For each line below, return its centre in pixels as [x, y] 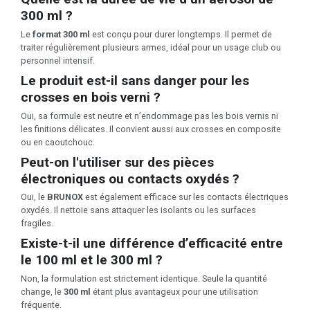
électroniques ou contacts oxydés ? [130, 179]
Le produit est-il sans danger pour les [135, 80]
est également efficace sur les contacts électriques [186, 197]
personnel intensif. [58, 60]
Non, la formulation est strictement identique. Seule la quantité [144, 279]
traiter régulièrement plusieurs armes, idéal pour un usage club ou [151, 47]
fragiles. [37, 224]
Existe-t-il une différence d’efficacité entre [152, 244]
